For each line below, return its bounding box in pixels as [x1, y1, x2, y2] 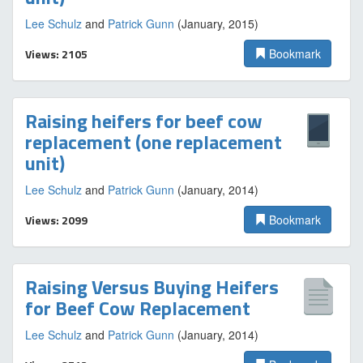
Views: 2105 [25, 45, 88, 62]
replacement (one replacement [25, 127, 282, 156]
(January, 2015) [174, 15, 258, 32]
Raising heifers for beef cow [25, 106, 263, 135]
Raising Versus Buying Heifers [25, 272, 279, 301]
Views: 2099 [25, 211, 88, 228]
